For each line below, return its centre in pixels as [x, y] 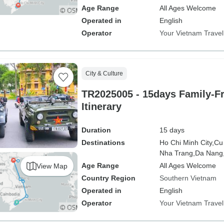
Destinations [103, 142]
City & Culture [104, 73]
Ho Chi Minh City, [186, 142]
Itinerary [101, 106]
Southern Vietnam [188, 178]
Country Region [108, 178]
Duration [96, 130]
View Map [52, 166]
